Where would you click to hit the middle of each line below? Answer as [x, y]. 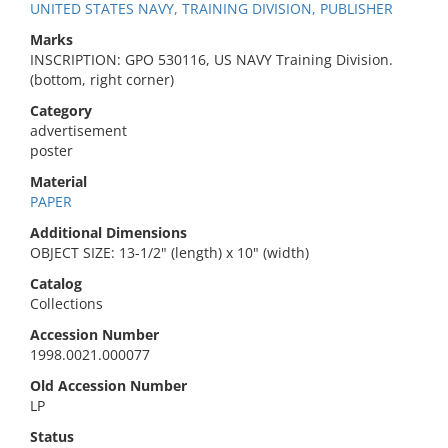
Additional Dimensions [108, 232]
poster [51, 150]
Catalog [56, 283]
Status [52, 436]
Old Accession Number [108, 385]
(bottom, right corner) [102, 79]
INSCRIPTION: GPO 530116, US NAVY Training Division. [211, 59]
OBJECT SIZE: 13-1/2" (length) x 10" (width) [169, 252]
